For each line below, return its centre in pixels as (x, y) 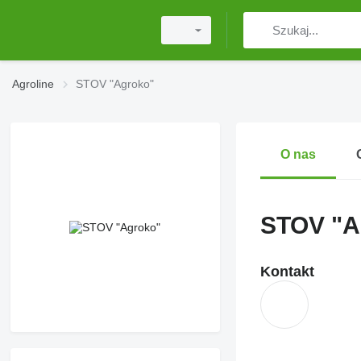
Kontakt (287, 272)
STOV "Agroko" (115, 84)
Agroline (33, 84)
